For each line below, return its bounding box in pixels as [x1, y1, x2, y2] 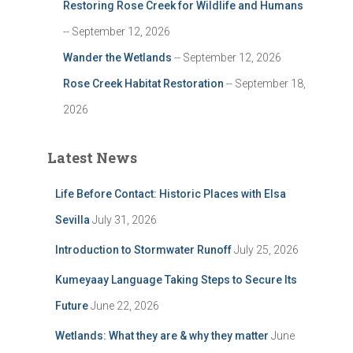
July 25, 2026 [234, 243, 299, 256]
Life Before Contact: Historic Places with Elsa [55, 188, 286, 200]
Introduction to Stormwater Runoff [55, 243, 232, 256]
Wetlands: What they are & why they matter [55, 329, 269, 342]
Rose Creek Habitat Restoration [63, 77, 224, 90]
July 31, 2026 [92, 214, 157, 226]
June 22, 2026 [91, 299, 159, 312]
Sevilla [55, 214, 90, 226]
